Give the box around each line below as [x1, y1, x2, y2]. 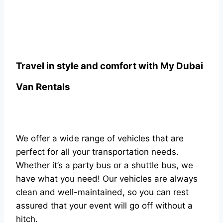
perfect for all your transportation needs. [16, 147, 179, 157]
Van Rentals [16, 81, 70, 93]
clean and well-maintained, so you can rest [16, 187, 189, 197]
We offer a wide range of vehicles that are [16, 133, 184, 143]
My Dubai [160, 60, 203, 72]
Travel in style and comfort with [16, 60, 160, 72]
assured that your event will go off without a [16, 201, 193, 211]
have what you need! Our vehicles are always [16, 174, 198, 184]
